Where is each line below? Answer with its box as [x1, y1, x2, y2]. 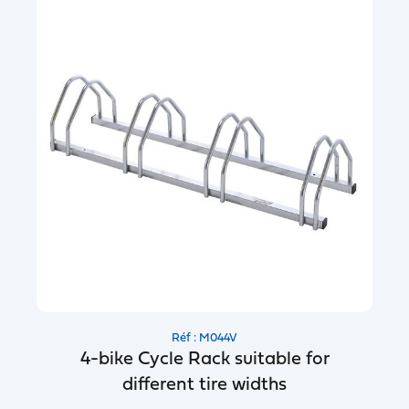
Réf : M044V [172, 332, 237, 344]
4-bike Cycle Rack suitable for [79, 351, 330, 369]
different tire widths [122, 376, 287, 394]
